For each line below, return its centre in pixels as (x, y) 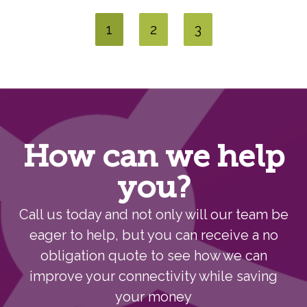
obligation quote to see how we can (153, 256)
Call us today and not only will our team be (153, 215)
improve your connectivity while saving (153, 277)
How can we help (153, 158)
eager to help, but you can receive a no (153, 235)
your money (153, 297)
